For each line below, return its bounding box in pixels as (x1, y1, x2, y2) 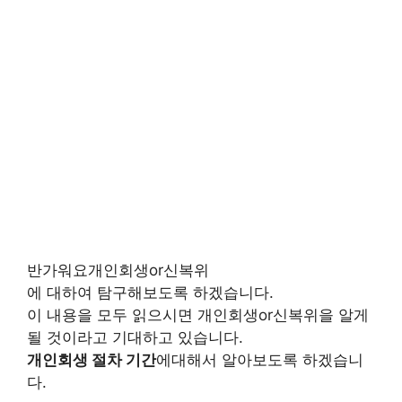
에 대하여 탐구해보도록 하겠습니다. (27, 283, 274, 301)
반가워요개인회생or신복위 (27, 260, 209, 279)
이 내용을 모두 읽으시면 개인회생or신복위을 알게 (27, 305, 369, 324)
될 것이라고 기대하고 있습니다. (27, 328, 243, 346)
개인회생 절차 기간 (27, 350, 156, 369)
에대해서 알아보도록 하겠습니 (156, 350, 363, 369)
